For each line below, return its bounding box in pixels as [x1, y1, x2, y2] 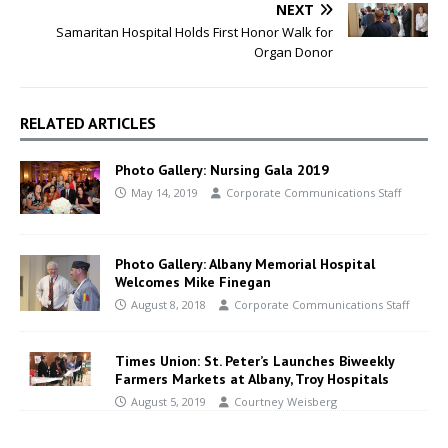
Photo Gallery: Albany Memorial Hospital [115, 255, 375, 274]
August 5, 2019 [131, 393, 206, 409]
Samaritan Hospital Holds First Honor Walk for [56, 22, 333, 41]
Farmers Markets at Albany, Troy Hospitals [115, 369, 389, 388]
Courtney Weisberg [234, 393, 337, 409]
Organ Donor [254, 42, 333, 61]
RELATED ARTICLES [20, 112, 156, 133]
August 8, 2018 [131, 297, 206, 313]
